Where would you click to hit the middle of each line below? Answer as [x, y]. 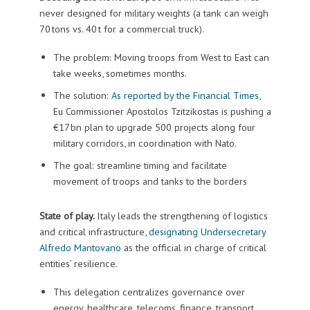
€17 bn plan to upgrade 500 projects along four [154, 127]
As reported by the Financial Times [185, 95]
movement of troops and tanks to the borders [150, 181]
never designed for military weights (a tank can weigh [154, 13]
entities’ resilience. [78, 263]
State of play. [68, 215]
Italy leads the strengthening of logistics [182, 215]
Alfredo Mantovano [80, 247]
